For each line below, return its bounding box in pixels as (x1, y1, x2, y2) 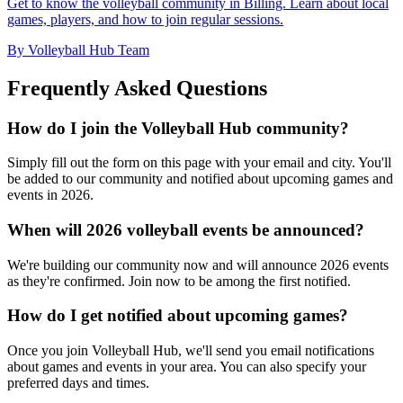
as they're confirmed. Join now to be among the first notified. (7, 273, 351, 289)
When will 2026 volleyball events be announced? (7, 219, 364, 239)
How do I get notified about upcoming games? (7, 306, 348, 326)
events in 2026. (7, 187, 94, 203)
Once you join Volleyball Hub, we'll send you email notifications (7, 343, 374, 359)
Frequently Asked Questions (7, 76, 267, 100)
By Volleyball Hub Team (7, 41, 149, 58)
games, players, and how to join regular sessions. (7, 11, 283, 27)
